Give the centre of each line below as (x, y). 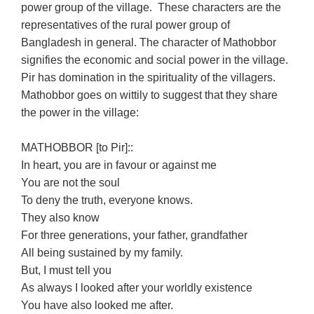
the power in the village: (80, 112)
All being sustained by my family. (102, 252)
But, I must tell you (68, 270)
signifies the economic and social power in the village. (156, 60)
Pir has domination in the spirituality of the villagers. (150, 77)
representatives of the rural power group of (126, 25)
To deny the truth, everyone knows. (107, 200)
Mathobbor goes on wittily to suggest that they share (150, 95)
